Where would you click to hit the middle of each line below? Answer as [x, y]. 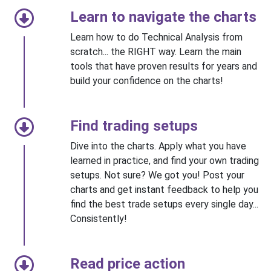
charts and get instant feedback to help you [164, 189]
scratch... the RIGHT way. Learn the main [156, 51]
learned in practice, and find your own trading [165, 160]
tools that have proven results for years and [164, 66]
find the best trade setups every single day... [164, 204]
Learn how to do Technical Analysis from [156, 37]
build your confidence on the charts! [147, 80]
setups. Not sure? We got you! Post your [157, 175]
